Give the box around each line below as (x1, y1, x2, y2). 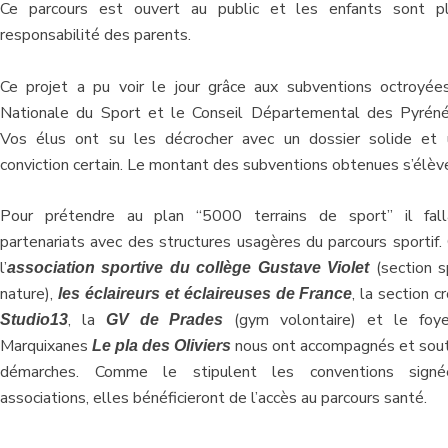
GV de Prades (105, 311, 224, 329)
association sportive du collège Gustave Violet (7, 259, 370, 277)
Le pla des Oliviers (92, 337, 231, 355)
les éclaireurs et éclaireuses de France (57, 285, 353, 303)
